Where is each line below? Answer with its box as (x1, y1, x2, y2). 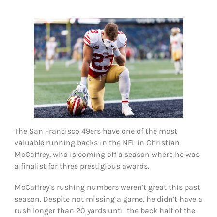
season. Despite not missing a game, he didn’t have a (14, 194, 202, 204)
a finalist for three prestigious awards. (14, 161, 149, 171)
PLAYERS (12, 28, 35, 37)
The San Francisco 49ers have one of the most (14, 126, 177, 136)
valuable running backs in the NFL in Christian (14, 138, 180, 148)
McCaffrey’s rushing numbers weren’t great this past (14, 183, 200, 192)
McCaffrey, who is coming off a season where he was (14, 150, 200, 159)
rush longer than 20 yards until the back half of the (14, 206, 195, 216)
